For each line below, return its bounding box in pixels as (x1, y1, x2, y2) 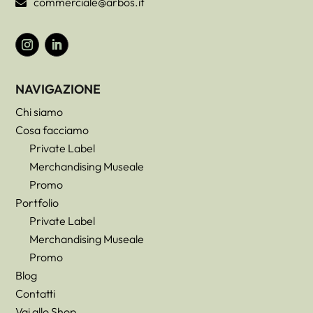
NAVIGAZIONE (15, 81, 101, 98)
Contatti (15, 286, 56, 301)
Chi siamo (15, 105, 64, 119)
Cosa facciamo (15, 123, 89, 138)
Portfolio (15, 196, 59, 210)
